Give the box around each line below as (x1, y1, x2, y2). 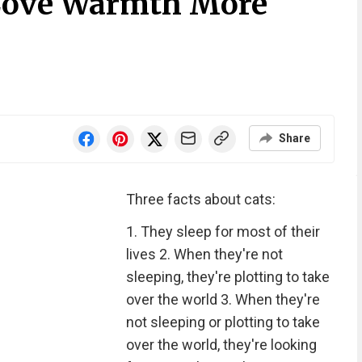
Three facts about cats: (125, 191, 276, 208)
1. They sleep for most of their (125, 223, 320, 240)
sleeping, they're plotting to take (125, 268, 330, 285)
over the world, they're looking (125, 336, 317, 353)
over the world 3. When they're (125, 291, 320, 308)
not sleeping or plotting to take (125, 314, 320, 330)
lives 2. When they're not (125, 246, 283, 263)
